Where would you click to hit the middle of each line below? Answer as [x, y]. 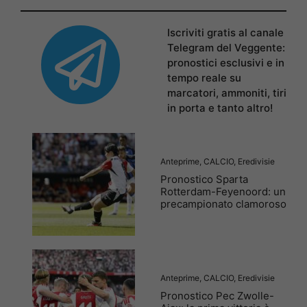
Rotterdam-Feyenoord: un [223, 191]
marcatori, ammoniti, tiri [227, 93]
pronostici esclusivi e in [226, 63]
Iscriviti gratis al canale [225, 33]
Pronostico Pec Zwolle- [217, 295]
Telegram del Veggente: [226, 48]
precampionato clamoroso [223, 204]
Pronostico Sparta [204, 179]
